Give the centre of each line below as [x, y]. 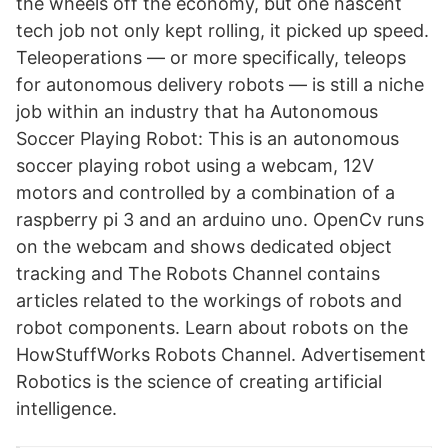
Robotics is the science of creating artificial [199, 381]
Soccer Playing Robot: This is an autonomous [207, 138]
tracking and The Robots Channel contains [198, 273]
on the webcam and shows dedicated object [204, 246]
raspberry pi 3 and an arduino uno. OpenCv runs [220, 219]
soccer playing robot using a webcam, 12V [195, 165]
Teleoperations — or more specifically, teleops [211, 57]
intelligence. [66, 408]
